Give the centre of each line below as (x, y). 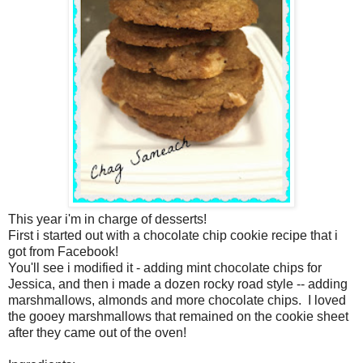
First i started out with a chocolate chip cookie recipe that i (173, 235)
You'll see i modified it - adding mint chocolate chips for (165, 267)
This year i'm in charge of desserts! (107, 219)
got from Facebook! (63, 251)
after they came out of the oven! (97, 332)
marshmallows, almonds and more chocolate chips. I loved (177, 300)
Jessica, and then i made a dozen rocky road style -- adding (178, 284)
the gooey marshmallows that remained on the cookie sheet (178, 316)
